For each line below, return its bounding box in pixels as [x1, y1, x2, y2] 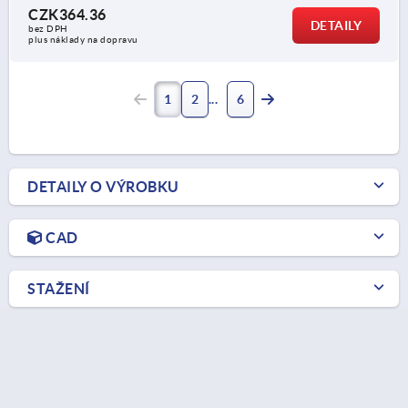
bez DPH [28, 23, 68, 34]
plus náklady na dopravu [28, 34, 138, 45]
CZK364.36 [28, 5, 107, 23]
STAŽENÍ [27, 280, 90, 297]
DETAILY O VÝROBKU [27, 178, 179, 195]
